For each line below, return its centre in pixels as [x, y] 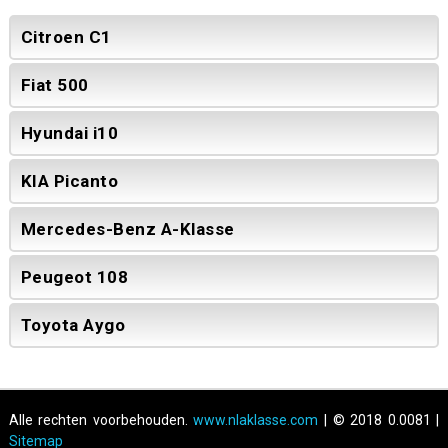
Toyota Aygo [73, 324]
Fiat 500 [54, 84]
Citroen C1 [66, 36]
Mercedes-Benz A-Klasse [127, 228]
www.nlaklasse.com [256, 419]
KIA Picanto [69, 180]
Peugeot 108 [74, 276]
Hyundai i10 [69, 132]
